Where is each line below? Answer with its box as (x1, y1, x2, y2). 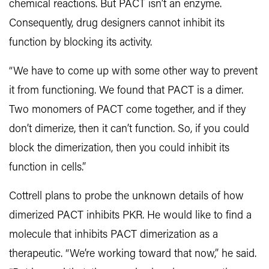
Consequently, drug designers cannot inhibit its (9, 18, 225, 30)
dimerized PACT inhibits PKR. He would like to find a (9, 210, 252, 222)
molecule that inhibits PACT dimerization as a (9, 229, 218, 241)
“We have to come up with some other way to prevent (9, 66, 258, 78)
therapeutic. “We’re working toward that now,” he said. (9, 249, 256, 261)
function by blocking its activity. (9, 37, 152, 49)
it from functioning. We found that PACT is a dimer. (9, 85, 243, 97)
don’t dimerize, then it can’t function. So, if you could (9, 124, 249, 136)
